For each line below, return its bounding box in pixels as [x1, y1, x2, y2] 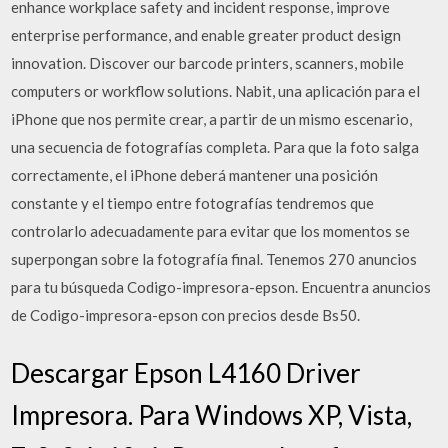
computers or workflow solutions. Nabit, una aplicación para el [11, 82, 421, 100]
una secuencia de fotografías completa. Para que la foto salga [11, 138, 420, 156]
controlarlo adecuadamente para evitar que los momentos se [11, 222, 411, 240]
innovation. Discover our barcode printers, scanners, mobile [11, 54, 405, 72]
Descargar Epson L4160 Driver [11, 356, 362, 389]
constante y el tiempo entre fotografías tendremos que [11, 194, 375, 212]
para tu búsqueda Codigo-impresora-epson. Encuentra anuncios [11, 278, 432, 296]
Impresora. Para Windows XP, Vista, [11, 398, 413, 431]
